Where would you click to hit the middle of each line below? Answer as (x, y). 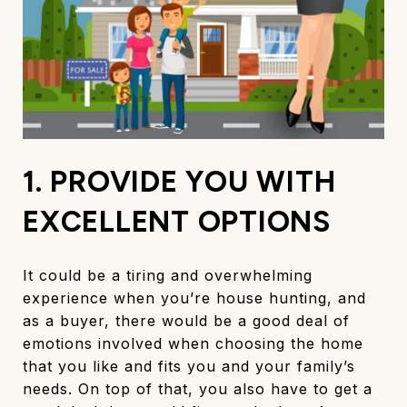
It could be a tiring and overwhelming (168, 275)
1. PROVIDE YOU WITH (179, 181)
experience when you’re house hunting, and (194, 298)
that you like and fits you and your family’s (189, 366)
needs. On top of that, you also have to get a (198, 388)
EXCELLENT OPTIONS (177, 221)
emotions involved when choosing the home (193, 343)
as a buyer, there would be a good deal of (186, 320)
